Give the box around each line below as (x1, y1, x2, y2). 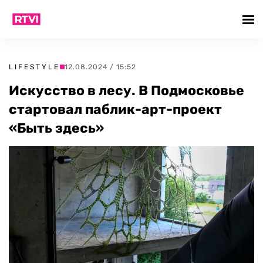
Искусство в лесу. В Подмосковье (9, 82, 244, 99)
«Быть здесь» (9, 120, 104, 136)
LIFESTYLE (9, 63, 60, 71)
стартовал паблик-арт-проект (9, 101, 222, 117)
